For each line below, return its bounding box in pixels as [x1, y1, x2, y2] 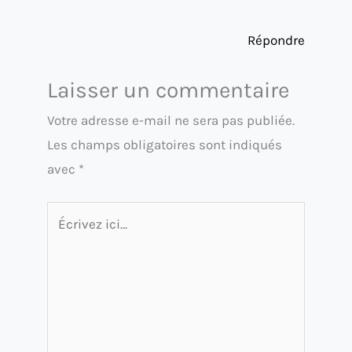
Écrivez [46, 204, 90, 221]
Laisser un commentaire [47, 77, 289, 104]
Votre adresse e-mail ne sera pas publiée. [47, 112, 295, 129]
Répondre [247, 31, 305, 48]
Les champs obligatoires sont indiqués [47, 137, 282, 153]
